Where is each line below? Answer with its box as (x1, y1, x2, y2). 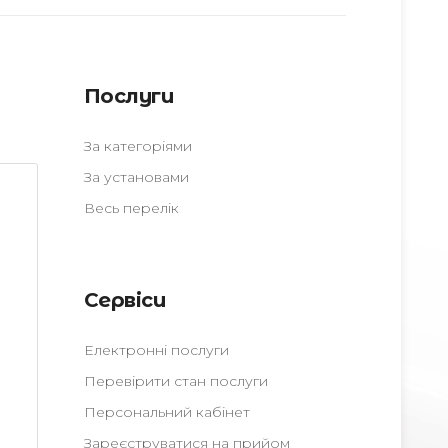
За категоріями (83, 137, 192, 155)
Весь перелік (83, 199, 179, 217)
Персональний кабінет (83, 403, 250, 421)
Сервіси (83, 288, 165, 312)
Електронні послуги (83, 341, 229, 359)
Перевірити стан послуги (83, 372, 268, 390)
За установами (83, 168, 189, 186)
